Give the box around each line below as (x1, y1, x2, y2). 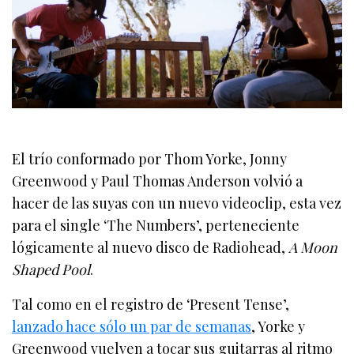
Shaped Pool (12, 259, 91, 279)
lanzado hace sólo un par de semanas (12, 316, 252, 336)
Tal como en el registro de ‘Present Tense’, (12, 294, 290, 314)
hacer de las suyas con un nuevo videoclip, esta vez (12, 193, 342, 213)
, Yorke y (251, 316, 306, 336)
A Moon (288, 237, 338, 257)
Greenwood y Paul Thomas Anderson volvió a (12, 171, 303, 190)
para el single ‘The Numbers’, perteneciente (12, 215, 300, 235)
